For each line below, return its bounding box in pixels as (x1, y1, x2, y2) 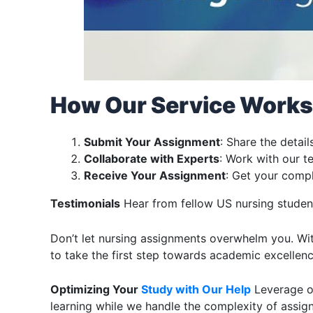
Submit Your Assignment (84, 135, 220, 150)
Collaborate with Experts (84, 152, 219, 166)
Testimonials (50, 196, 120, 211)
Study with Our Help (138, 282, 251, 297)
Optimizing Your (50, 282, 138, 297)
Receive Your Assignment (84, 168, 226, 183)
